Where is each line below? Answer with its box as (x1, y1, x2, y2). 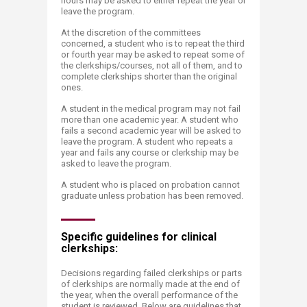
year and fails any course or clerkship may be (61, 147, 238, 158)
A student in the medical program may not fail (61, 103, 241, 114)
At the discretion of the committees (61, 27, 201, 38)
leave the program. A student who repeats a (61, 136, 233, 147)
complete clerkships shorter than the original (61, 71, 237, 82)
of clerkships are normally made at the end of (61, 279, 240, 289)
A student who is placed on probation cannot (61, 180, 240, 190)
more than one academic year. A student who (61, 114, 238, 125)
